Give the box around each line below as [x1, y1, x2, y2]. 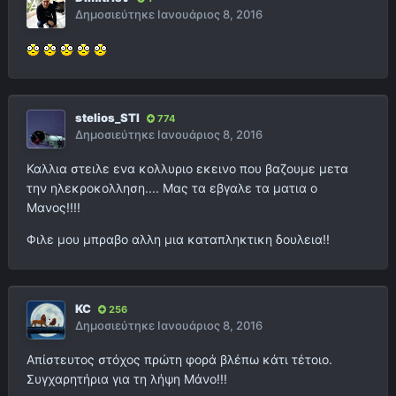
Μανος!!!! [27, 200, 80, 216]
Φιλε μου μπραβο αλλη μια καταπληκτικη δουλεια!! [27, 232, 330, 247]
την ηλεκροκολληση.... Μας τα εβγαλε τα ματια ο [27, 180, 317, 196]
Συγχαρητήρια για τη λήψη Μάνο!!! [27, 371, 227, 387]
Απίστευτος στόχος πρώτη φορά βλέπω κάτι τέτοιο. [27, 352, 332, 368]
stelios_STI [75, 110, 140, 126]
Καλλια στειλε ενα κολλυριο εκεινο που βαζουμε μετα [27, 161, 348, 177]
